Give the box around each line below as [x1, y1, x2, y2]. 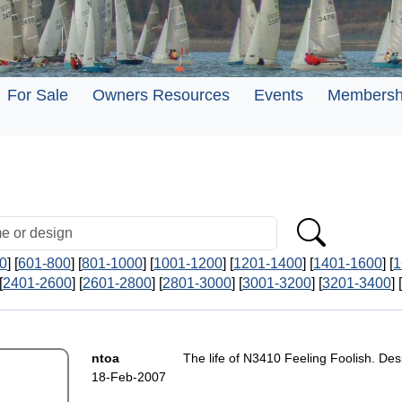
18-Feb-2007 [91, 370, 166, 384]
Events [254, 86, 303, 104]
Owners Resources [92, 86, 230, 104]
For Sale [7, 86, 68, 104]
